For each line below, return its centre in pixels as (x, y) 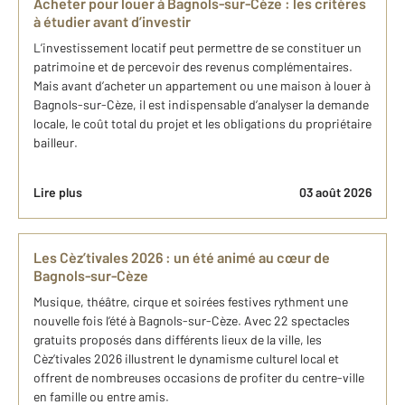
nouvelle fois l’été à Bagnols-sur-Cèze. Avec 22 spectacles (192, 320)
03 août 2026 (335, 192)
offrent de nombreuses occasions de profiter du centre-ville (199, 377)
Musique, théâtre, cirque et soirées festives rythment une (191, 301)
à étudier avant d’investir (112, 21)
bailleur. (56, 142)
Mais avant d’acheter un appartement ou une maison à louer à (202, 85)
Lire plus (58, 192)
